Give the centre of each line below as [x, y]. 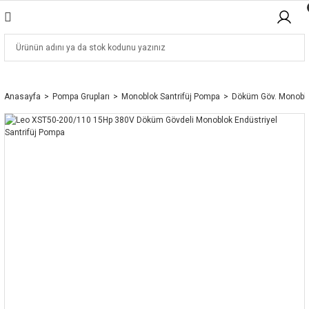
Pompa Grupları [81, 97]
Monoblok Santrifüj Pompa [171, 97]
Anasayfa [22, 97]
